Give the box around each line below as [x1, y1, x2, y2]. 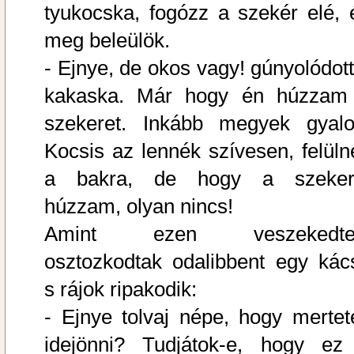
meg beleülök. [44, 29, 170, 52]
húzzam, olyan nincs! [44, 195, 233, 218]
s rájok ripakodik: [44, 278, 197, 301]
